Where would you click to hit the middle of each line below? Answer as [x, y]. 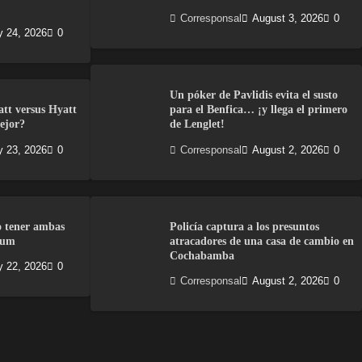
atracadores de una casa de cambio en [262, 240]
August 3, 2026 [288, 19]
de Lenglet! [197, 124]
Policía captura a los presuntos [244, 226]
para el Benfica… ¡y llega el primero [259, 109]
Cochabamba [202, 255]
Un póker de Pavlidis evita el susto [254, 95]
